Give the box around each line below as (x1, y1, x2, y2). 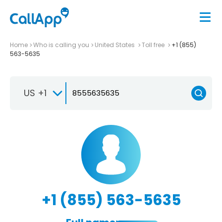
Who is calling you (33, 40, 89, 49)
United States (95, 40, 136, 49)
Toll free (142, 40, 166, 49)
